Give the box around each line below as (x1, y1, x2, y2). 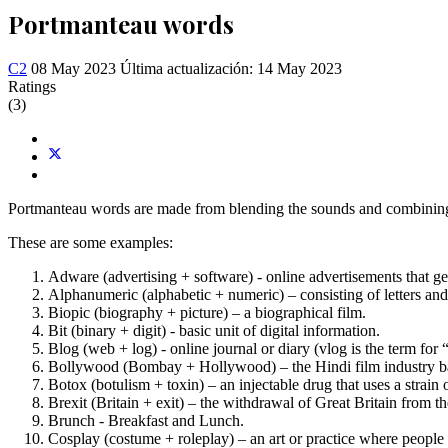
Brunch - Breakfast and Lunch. (48, 411, 244, 429)
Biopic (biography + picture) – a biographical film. (48, 303, 366, 321)
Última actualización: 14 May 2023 (120, 59, 342, 77)
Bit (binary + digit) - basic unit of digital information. (48, 321, 380, 339)
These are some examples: (8, 233, 173, 251)
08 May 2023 (31, 59, 120, 77)
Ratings (8, 77, 56, 95)
